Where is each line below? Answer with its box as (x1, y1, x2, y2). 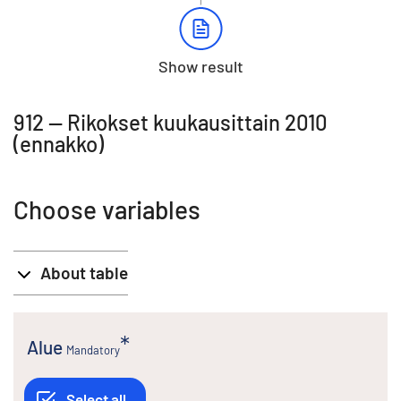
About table (40, 261, 128, 283)
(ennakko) (13, 130, 104, 157)
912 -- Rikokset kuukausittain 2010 (13, 108, 328, 135)
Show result (158, 55, 243, 76)
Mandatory (66, 342, 120, 357)
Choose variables (13, 193, 200, 225)
